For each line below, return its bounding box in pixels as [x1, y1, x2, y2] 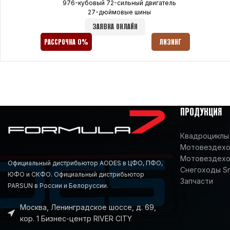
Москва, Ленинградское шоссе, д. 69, [20, 202, 156, 212]
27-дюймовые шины [88, 8, 151, 16]
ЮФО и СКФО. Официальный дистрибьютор [8, 170, 144, 178]
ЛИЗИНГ [159, 39, 182, 46]
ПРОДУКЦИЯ [180, 108, 222, 117]
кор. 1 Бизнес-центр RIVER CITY [20, 214, 132, 223]
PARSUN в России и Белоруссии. [8, 181, 108, 189]
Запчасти [180, 176, 213, 185]
